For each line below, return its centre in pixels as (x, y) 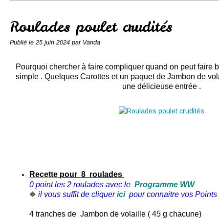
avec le (118, 185)
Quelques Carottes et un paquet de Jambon (120, 77)
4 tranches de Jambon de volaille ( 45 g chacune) (115, 214)
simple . (30, 77)
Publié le (23, 43)
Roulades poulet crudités (91, 27)
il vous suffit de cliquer (76, 194)
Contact (82, 10)
